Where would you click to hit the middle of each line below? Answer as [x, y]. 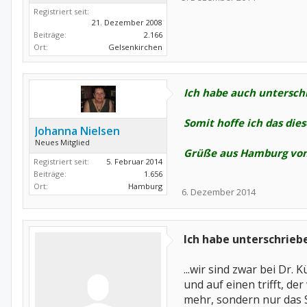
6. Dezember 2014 [219, 192]
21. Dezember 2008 [127, 22]
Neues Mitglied [62, 142]
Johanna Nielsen [77, 131]
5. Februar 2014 [134, 161]
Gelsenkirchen [135, 47]
